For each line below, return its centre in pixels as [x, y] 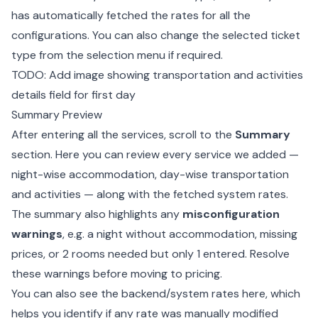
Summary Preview [57, 115]
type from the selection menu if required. [117, 55]
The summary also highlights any [97, 214]
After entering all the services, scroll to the [123, 135]
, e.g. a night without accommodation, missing [180, 234]
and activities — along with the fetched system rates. [150, 194]
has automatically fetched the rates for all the [131, 15]
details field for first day [73, 95]
